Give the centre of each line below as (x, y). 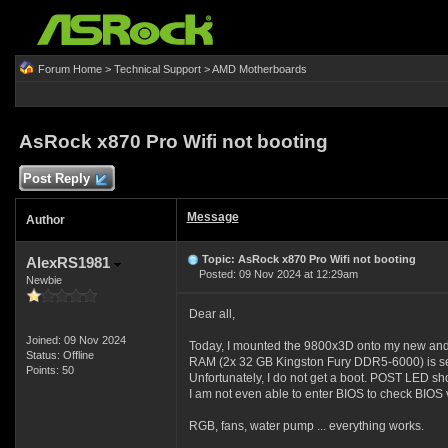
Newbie (43, 280)
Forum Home (69, 69)
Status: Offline (59, 355)
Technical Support (157, 69)
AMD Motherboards (259, 69)
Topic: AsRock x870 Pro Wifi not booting (308, 259)
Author (45, 220)
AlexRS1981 (69, 262)
